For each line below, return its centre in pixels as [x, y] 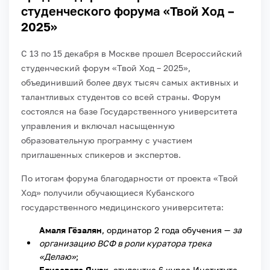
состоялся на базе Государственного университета [129, 111]
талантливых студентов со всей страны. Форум [121, 96]
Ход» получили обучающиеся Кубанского [108, 192]
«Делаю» [58, 256]
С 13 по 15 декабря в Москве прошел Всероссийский [132, 53]
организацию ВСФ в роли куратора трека [125, 243]
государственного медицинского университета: [122, 207]
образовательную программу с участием [107, 140]
